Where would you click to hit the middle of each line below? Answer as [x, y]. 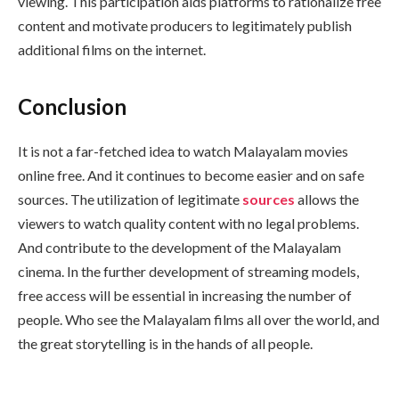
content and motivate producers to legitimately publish [185, 26]
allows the [328, 199]
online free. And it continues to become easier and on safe [191, 175]
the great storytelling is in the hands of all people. [165, 343]
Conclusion [72, 106]
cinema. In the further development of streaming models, [188, 271]
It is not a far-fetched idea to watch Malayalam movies [183, 151]
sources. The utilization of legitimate [130, 199]
